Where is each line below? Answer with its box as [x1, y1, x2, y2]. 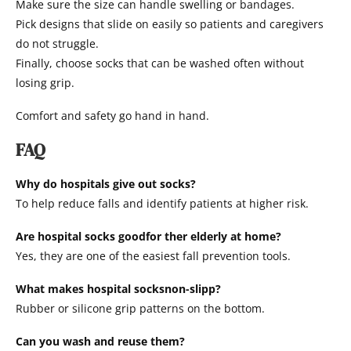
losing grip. [16, 75, 74, 91]
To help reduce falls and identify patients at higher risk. [16, 196, 309, 212]
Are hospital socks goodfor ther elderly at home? [16, 229, 281, 244]
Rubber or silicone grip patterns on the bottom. [16, 301, 265, 317]
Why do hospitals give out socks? [16, 176, 196, 192]
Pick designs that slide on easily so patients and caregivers [16, 16, 324, 32]
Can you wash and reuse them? [16, 334, 185, 349]
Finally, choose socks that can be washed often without [16, 56, 304, 71]
